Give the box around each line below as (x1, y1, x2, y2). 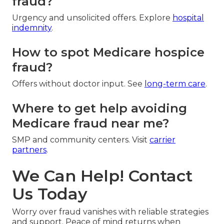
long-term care (144, 78, 205, 88)
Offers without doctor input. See (12, 78, 144, 88)
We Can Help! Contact (12, 165, 192, 185)
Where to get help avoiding (12, 100, 187, 115)
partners (12, 144, 46, 154)
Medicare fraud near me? (12, 115, 169, 130)
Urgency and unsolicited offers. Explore (12, 12, 172, 22)
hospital (172, 12, 204, 22)
